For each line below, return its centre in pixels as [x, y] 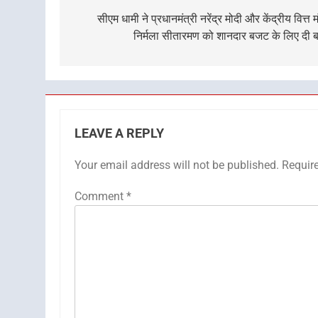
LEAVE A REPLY [119, 133]
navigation [113, 22]
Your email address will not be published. [177, 165]
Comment [100, 196]
